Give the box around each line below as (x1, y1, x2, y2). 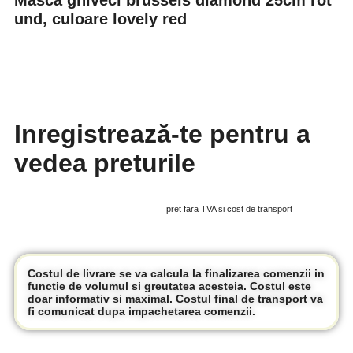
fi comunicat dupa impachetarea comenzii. (28, 305, 255, 318)
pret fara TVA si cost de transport (166, 204, 292, 214)
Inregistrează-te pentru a (14, 120, 310, 148)
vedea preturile (14, 149, 195, 177)
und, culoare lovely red (14, 10, 187, 28)
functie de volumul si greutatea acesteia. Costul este (28, 280, 311, 292)
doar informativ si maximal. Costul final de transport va (28, 292, 323, 305)
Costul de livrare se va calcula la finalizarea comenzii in (28, 267, 325, 280)
